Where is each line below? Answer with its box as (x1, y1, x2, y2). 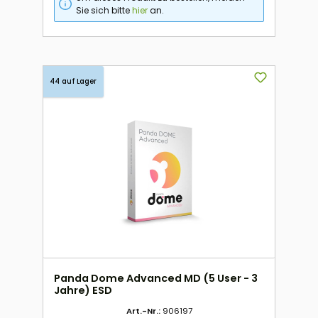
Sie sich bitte (76, 4, 133, 16)
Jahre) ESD (54, 283, 112, 298)
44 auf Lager (50, 77, 97, 87)
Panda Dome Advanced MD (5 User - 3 (54, 271, 258, 286)
